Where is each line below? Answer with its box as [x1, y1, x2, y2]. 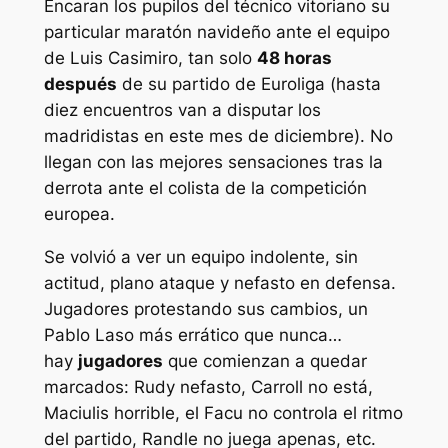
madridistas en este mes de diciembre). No [43, 125, 393, 146]
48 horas [256, 47, 332, 68]
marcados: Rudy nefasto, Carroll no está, [43, 376, 373, 397]
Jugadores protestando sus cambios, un [43, 298, 368, 319]
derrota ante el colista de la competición [43, 177, 367, 198]
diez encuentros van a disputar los [43, 99, 321, 120]
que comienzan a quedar [162, 350, 367, 371]
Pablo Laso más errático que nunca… [43, 324, 342, 345]
